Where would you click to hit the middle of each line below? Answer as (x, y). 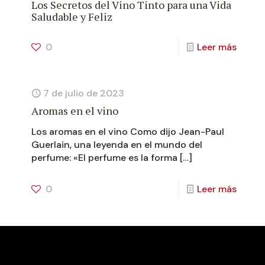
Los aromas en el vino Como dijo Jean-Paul (128, 132)
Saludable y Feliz (72, 17)
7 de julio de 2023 (84, 93)
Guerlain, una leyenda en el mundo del (117, 145)
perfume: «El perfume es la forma (104, 158)
